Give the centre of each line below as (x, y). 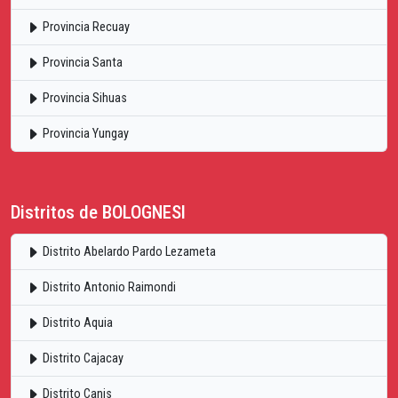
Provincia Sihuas (84, 98)
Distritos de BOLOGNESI (98, 212)
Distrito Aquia (76, 322)
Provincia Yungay (84, 133)
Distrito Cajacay (82, 358)
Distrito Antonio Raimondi (108, 287)
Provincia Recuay (85, 27)
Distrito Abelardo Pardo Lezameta (128, 251)
